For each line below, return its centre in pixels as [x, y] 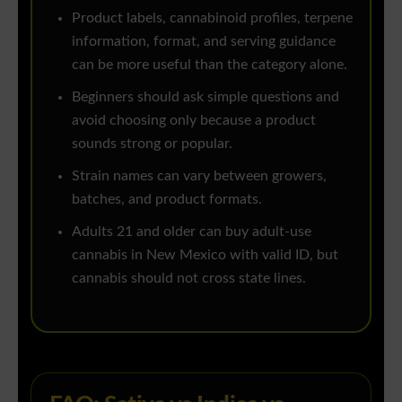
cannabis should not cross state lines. [188, 278]
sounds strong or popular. [152, 144]
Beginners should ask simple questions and [205, 97]
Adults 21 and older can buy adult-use [191, 232]
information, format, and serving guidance [203, 41]
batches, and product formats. [166, 199]
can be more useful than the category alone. [209, 65]
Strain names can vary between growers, [199, 176]
